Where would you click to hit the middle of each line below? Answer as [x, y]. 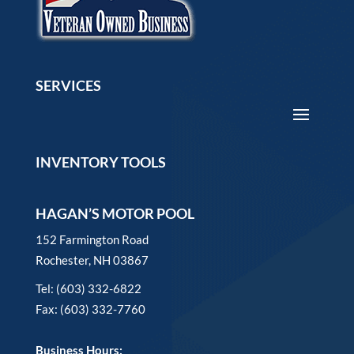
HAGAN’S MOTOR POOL [115, 213]
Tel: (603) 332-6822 [88, 288]
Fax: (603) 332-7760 [90, 309]
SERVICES [68, 85]
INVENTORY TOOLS [100, 162]
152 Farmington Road [92, 239]
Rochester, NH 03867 [92, 260]
